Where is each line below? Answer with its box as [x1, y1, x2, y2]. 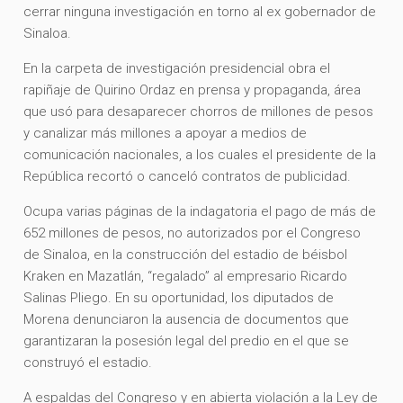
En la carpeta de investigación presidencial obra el [23, 59, 331, 76]
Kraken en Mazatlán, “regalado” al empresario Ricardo [23, 267, 348, 284]
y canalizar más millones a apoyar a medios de [23, 124, 308, 141]
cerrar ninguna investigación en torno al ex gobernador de [23, 3, 377, 20]
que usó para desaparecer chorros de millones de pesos [23, 103, 374, 120]
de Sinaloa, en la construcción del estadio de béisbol [23, 246, 348, 263]
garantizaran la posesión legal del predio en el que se [23, 332, 350, 349]
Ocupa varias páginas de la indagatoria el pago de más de [23, 202, 377, 219]
